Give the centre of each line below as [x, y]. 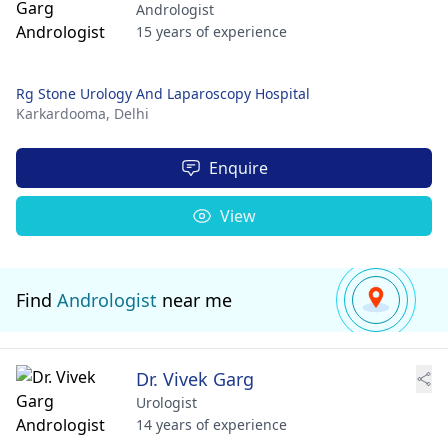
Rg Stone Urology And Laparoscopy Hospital [163, 93]
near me [194, 300]
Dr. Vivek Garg [195, 379]
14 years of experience [211, 424]
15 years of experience [211, 31]
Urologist [166, 402]
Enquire [238, 168]
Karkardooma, [65, 113]
